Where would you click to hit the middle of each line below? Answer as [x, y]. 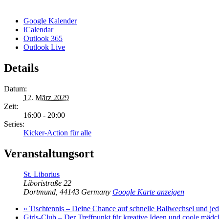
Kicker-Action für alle [57, 132]
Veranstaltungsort [49, 153]
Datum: [15, 88]
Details [21, 68]
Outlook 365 [43, 38]
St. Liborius [42, 174]
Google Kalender [50, 21]
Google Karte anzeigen [148, 192]
